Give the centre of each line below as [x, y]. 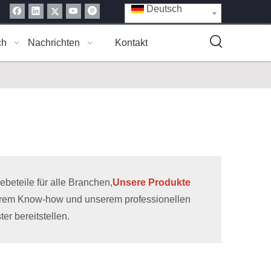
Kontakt [131, 43]
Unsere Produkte [152, 182]
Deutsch [164, 9]
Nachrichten [54, 43]
